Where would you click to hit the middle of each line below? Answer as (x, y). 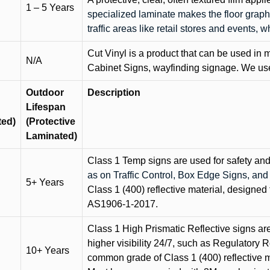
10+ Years (48, 250)
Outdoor (45, 93)
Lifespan (46, 107)
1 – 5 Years (50, 8)
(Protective (51, 121)
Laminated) (52, 136)
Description (114, 93)
